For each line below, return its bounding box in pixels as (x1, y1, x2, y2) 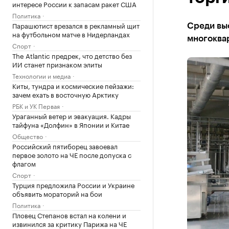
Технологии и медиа (12, 71, 71, 80)
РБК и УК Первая (12, 101, 60, 110)
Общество (12, 131, 43, 141)
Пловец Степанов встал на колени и (12, 210, 126, 220)
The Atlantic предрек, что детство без (12, 50, 132, 60)
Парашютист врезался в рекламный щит (12, 20, 140, 30)
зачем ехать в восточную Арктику (12, 89, 119, 99)
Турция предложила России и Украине (12, 179, 134, 190)
